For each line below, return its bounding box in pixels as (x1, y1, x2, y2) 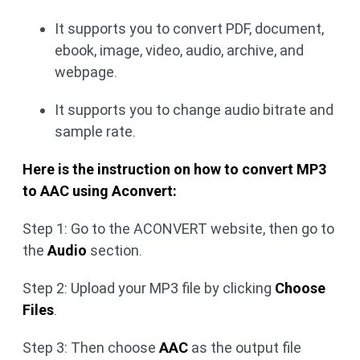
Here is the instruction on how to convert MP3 (22, 160, 326, 178)
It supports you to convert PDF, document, (55, 19, 324, 37)
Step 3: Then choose (22, 338, 159, 356)
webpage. (55, 63, 117, 80)
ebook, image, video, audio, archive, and (55, 41, 304, 59)
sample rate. (55, 122, 136, 140)
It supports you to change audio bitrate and (55, 100, 333, 118)
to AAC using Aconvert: (22, 182, 177, 199)
